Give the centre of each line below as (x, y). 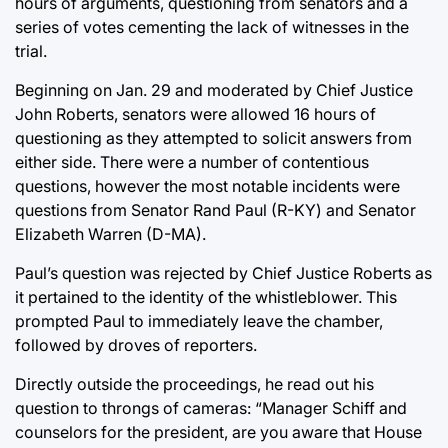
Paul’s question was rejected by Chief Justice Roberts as (223, 273)
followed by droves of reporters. (136, 345)
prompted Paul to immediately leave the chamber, (199, 321)
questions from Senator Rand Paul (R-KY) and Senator (215, 210)
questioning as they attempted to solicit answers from (213, 138)
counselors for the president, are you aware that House (218, 432)
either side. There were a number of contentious (192, 162)
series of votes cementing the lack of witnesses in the (212, 27)
